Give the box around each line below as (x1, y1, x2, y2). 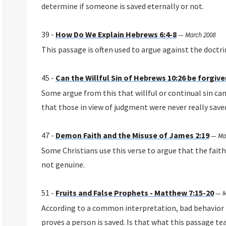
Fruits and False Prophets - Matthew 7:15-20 (55, 188, 214, 198)
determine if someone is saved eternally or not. (41, 1, 204, 12)
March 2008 (185, 31, 215, 40)
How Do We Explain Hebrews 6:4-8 (55, 29, 177, 40)
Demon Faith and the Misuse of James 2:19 (55, 130, 209, 141)
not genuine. (41, 159, 85, 170)
